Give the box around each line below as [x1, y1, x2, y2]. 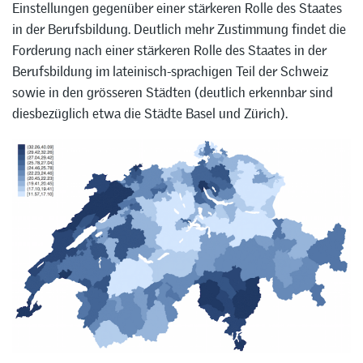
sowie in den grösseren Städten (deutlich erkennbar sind [12, 83, 333, 101]
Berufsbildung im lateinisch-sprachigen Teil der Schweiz [12, 62, 328, 80]
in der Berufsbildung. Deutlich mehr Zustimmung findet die [12, 19, 346, 38]
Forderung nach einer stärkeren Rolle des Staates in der [12, 41, 327, 59]
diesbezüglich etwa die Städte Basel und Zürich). [12, 104, 288, 122]
